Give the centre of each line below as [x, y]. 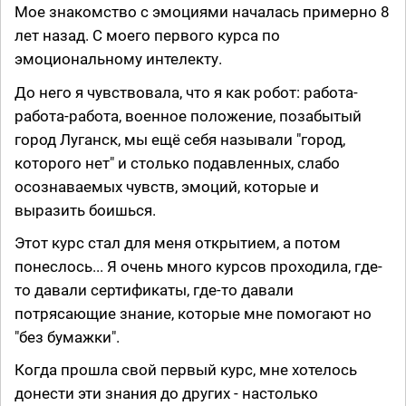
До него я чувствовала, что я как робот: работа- [186, 92]
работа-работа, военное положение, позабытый [188, 116]
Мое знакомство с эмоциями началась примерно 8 [202, 12]
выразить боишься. [85, 210]
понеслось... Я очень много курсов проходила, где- [198, 266]
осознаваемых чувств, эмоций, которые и [167, 186]
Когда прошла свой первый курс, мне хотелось [186, 369]
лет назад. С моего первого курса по [147, 36]
